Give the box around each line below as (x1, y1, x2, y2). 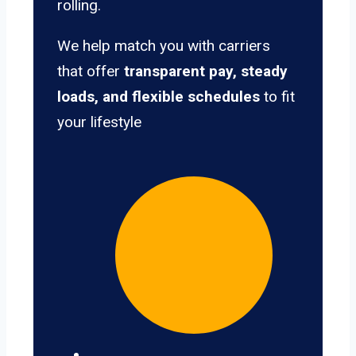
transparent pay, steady (124, 62, 288, 81)
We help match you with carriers (57, 37, 270, 56)
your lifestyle (57, 113, 141, 132)
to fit (260, 87, 295, 106)
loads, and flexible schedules (57, 87, 260, 106)
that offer (57, 62, 124, 81)
